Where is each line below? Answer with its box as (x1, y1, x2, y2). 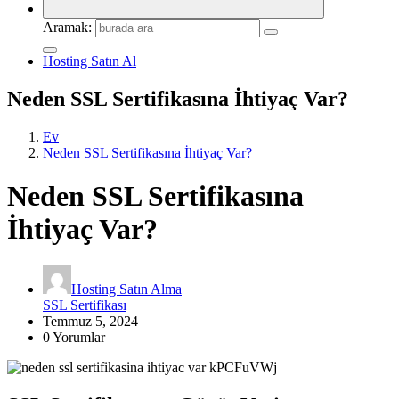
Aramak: (43, 20, 92, 35)
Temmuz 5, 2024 (43, 313, 138, 329)
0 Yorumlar (43, 329, 105, 345)
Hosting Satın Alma (71, 281, 182, 297)
